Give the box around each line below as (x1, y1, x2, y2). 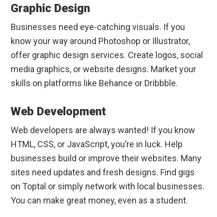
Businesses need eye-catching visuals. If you (11, 22, 186, 32)
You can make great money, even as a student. (11, 195, 188, 206)
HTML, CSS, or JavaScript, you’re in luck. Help (11, 139, 183, 150)
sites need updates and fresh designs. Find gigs (11, 167, 195, 178)
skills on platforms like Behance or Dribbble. (11, 78, 178, 89)
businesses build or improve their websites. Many (11, 153, 202, 164)
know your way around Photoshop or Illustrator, (11, 36, 190, 46)
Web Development (11, 105, 107, 119)
